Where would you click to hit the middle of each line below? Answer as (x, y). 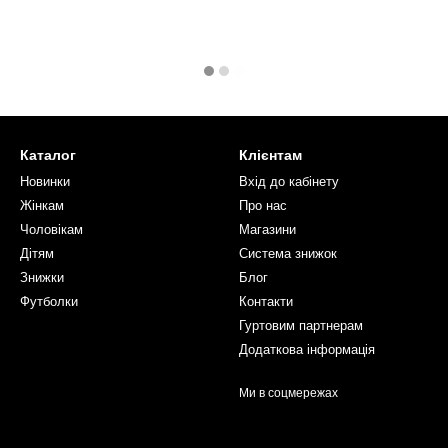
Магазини (267, 229)
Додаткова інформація (307, 349)
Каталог (48, 155)
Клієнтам (270, 155)
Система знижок (288, 253)
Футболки (49, 301)
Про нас (263, 205)
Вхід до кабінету (289, 181)
